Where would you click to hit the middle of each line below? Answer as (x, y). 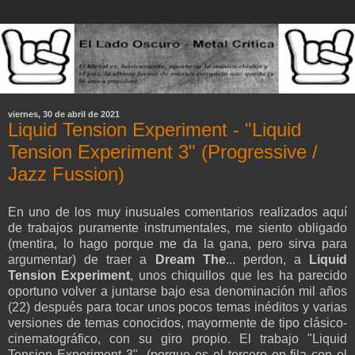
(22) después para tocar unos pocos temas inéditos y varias (177, 307)
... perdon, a (267, 260)
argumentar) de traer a (82, 260)
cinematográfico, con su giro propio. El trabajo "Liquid (177, 339)
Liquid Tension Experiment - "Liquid (155, 130)
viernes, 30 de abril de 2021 (64, 115)
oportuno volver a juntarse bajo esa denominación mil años (177, 292)
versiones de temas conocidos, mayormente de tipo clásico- (177, 323)
